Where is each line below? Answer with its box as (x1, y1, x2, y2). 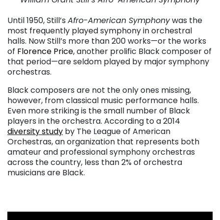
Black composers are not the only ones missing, (7, 84, 191, 96)
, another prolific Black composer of (73, 46, 212, 57)
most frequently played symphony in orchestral (7, 25, 192, 37)
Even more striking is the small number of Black (7, 105, 190, 117)
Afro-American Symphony (68, 15, 170, 27)
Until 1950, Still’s (7, 15, 68, 27)
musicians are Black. (7, 167, 85, 179)
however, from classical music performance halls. (7, 95, 199, 107)
